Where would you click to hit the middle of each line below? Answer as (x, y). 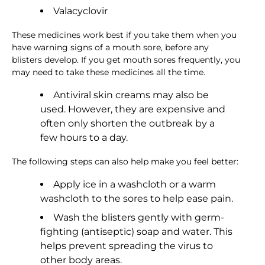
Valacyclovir (80, 11)
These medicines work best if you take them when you (124, 35)
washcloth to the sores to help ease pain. (137, 199)
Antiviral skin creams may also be (131, 95)
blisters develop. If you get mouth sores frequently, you (126, 60)
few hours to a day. (84, 138)
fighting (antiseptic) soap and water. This (136, 232)
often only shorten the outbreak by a (127, 124)
